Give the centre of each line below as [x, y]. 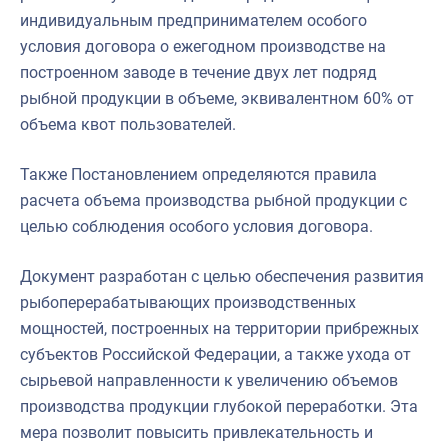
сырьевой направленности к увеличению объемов [209, 380]
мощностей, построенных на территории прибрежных [219, 328]
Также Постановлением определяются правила [198, 174]
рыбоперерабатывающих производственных [188, 302]
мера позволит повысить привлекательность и [196, 432]
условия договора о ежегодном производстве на [203, 46]
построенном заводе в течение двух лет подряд [198, 72]
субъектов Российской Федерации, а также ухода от [215, 354]
